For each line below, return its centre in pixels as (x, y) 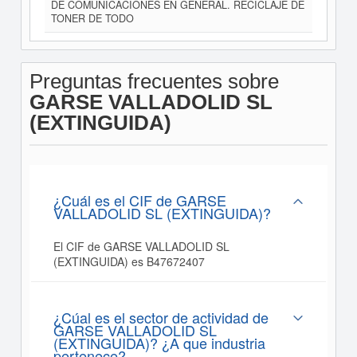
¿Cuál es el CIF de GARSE (139, 200)
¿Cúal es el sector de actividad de (161, 317)
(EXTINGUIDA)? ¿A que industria (159, 343)
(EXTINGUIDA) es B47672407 (129, 261)
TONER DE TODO (92, 18)
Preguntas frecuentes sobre (154, 81)
